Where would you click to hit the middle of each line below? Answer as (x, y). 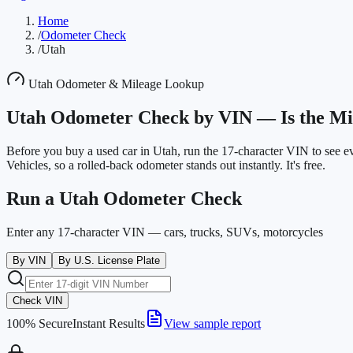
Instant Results (109, 323)
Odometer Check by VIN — (161, 117)
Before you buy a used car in (80, 150)
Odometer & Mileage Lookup (128, 84)
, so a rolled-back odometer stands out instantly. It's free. (187, 165)
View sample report (212, 323)
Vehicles (27, 165)
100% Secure (39, 323)
